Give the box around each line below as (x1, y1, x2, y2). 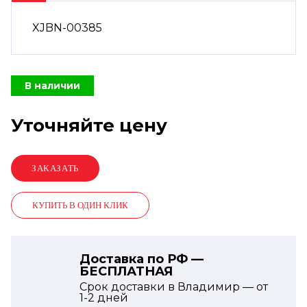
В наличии (25, 79, 80, 92)
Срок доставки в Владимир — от (79, 280, 268, 293)
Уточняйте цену (11, 114, 167, 136)
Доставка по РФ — (79, 251, 204, 267)
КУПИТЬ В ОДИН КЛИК (32, 200, 128, 210)
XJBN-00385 (32, 21, 102, 34)
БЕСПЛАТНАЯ (79, 264, 173, 279)
